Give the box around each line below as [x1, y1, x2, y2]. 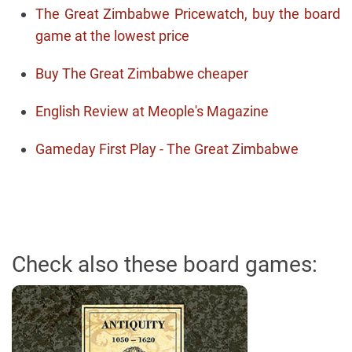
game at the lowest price [35, 27, 189, 44]
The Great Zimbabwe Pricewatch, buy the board [35, 5, 340, 22]
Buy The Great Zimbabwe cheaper [35, 65, 248, 82]
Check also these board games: [12, 251, 317, 277]
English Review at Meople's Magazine [35, 103, 269, 119]
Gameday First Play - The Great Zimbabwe [35, 141, 299, 157]
